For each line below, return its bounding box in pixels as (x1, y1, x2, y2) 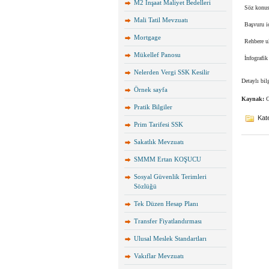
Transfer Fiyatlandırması (134, 217, 202, 225)
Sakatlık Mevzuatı (134, 138, 184, 145)
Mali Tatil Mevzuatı (134, 16, 188, 23)
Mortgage (134, 34, 161, 41)
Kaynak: (241, 95, 264, 102)
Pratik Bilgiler (134, 103, 172, 110)
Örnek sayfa (134, 86, 168, 93)
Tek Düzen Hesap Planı (134, 200, 198, 207)
